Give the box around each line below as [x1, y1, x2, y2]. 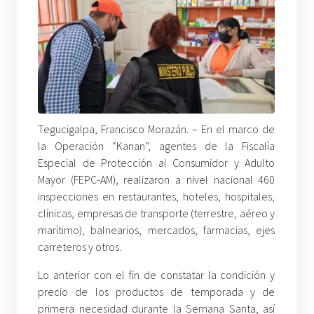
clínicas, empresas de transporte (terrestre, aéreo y [38, 206, 275, 221]
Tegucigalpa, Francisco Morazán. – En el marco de [38, 122, 275, 137]
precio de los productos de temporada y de [38, 285, 275, 299]
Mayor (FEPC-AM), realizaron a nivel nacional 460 [38, 172, 275, 187]
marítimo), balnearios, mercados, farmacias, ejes [38, 223, 275, 238]
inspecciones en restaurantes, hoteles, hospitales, [38, 189, 275, 204]
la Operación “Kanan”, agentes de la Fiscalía [38, 139, 275, 153]
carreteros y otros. [38, 240, 121, 254]
